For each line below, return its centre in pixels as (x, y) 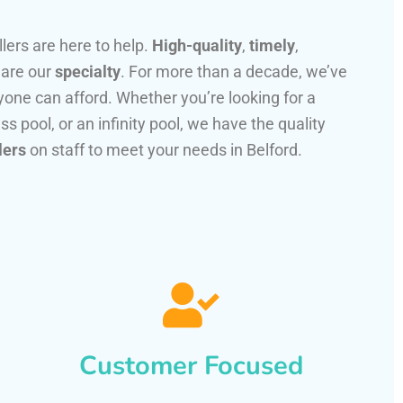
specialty (88, 72)
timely (272, 46)
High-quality (197, 46)
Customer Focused (191, 366)
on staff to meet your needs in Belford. (164, 150)
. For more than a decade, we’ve (234, 72)
